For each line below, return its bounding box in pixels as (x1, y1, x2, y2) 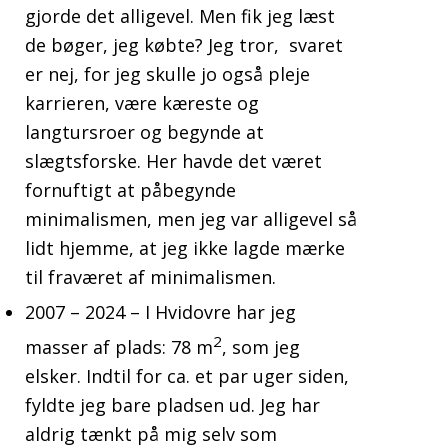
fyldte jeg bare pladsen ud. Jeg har (25, 393, 320, 418)
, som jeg (222, 335, 300, 360)
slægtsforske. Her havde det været (25, 149, 322, 174)
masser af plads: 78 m (25, 335, 213, 360)
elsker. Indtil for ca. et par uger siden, (25, 364, 349, 389)
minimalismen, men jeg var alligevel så (25, 207, 357, 232)
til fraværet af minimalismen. (25, 265, 276, 290)
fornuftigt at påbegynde (25, 178, 236, 203)
